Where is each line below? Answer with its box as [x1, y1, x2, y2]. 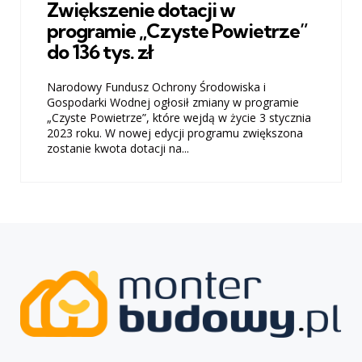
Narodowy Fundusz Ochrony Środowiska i [47, 79, 266, 95]
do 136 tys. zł [47, 39, 155, 64]
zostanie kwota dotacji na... [47, 141, 189, 157]
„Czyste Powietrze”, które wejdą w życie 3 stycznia [47, 110, 311, 126]
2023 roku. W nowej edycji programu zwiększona [47, 125, 303, 141]
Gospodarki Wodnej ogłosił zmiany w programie [47, 95, 299, 111]
